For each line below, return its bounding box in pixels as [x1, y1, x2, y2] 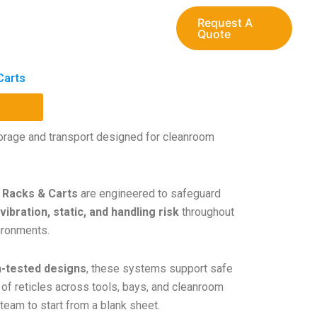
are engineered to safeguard [78, 187, 221, 200]
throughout [179, 205, 234, 219]
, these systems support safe [86, 262, 233, 275]
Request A [197, 15, 253, 30]
